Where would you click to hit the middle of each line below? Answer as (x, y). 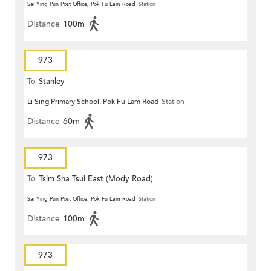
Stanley (52, 82)
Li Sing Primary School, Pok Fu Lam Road (93, 102)
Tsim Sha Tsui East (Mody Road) (96, 179)
